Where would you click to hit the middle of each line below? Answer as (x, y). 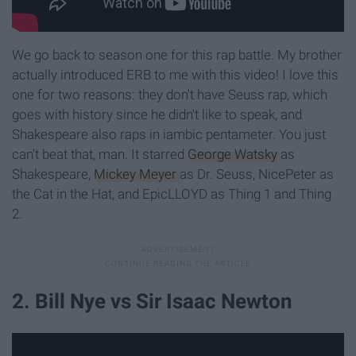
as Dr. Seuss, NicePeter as (257, 174)
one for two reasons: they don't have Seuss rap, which (170, 94)
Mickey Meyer (137, 174)
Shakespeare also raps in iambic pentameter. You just (169, 134)
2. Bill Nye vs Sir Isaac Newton (152, 301)
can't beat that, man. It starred (100, 154)
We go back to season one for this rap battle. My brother (177, 54)
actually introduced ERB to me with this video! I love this (175, 74)
